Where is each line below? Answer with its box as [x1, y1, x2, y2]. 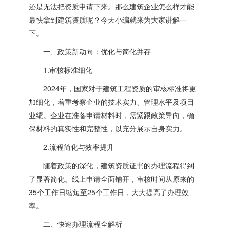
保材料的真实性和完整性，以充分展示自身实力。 [29, 123, 187, 133]
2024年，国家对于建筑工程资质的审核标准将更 [29, 83, 197, 93]
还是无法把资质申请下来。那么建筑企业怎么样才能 [29, 1, 195, 11]
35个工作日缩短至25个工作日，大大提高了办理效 [29, 187, 189, 197]
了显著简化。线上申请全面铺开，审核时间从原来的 [29, 174, 195, 184]
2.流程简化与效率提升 [29, 142, 114, 152]
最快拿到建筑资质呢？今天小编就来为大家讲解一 [29, 14, 187, 25]
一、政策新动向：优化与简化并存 [29, 46, 151, 56]
